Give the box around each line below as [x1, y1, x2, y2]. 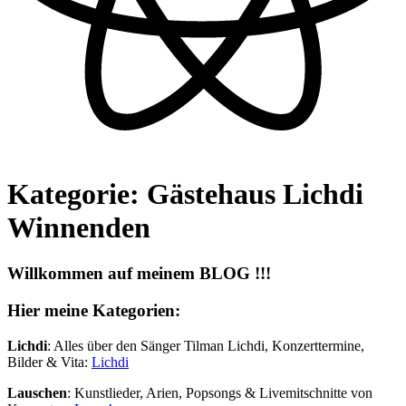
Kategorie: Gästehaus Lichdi [7, 178, 363, 211]
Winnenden [7, 211, 150, 245]
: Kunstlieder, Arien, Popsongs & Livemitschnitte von [67, 384, 372, 401]
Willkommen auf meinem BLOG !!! [7, 264, 271, 284]
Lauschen [7, 384, 67, 401]
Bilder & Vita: [7, 353, 92, 370]
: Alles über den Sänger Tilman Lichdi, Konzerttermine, [47, 337, 364, 353]
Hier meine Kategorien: [7, 301, 180, 321]
